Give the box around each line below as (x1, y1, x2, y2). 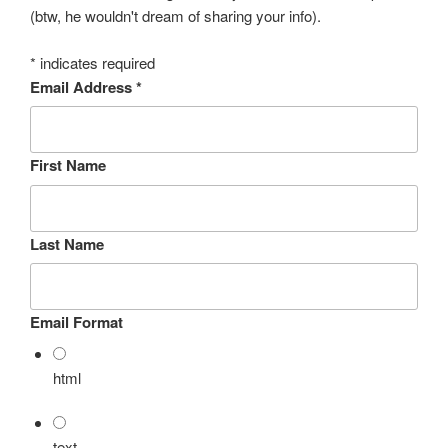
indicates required (36, 51, 155, 73)
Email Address (30, 75, 136, 98)
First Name (30, 154, 106, 177)
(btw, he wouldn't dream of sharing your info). (30, 5, 321, 27)
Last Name (30, 232, 104, 255)
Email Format (30, 311, 123, 334)
